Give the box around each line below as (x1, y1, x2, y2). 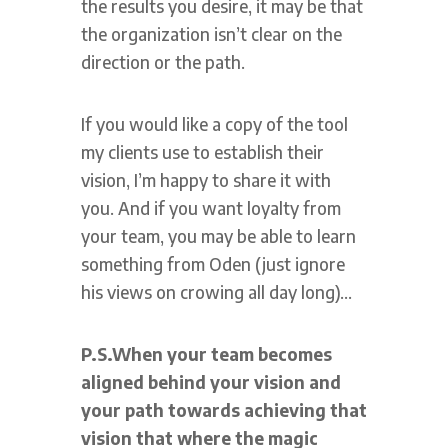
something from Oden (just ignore (80, 252, 345, 275)
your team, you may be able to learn (80, 224, 356, 247)
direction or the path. (80, 50, 245, 73)
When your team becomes (111, 342, 332, 365)
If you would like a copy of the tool (80, 112, 348, 135)
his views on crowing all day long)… (80, 280, 352, 303)
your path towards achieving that (80, 398, 367, 421)
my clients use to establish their (80, 140, 324, 163)
